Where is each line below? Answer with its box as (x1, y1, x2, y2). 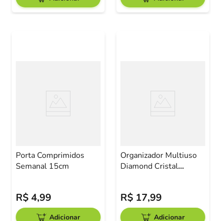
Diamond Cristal (120, 161, 178, 172)
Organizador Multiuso (120, 150, 197, 161)
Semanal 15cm (49, 161, 69, 172)
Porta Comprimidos (16, 150, 84, 161)
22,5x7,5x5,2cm (120, 172, 179, 183)
